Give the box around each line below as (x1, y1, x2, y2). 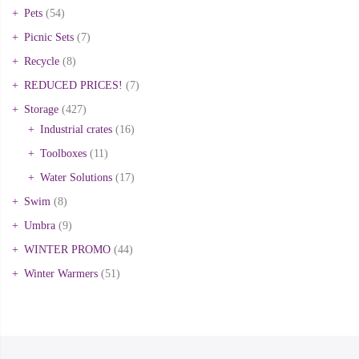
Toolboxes (40, 147, 87, 159)
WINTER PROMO (24, 243, 111, 256)
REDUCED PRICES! (24, 79, 123, 91)
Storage (24, 103, 58, 115)
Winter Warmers (24, 267, 98, 280)
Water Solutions (40, 171, 112, 184)
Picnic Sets (24, 30, 74, 43)
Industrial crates (40, 123, 112, 135)
